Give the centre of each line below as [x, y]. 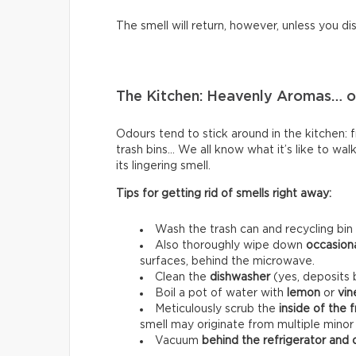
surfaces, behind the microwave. [227, 261]
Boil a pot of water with [221, 293]
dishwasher [240, 277]
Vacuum [178, 341]
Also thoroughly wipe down [230, 245]
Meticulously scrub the [217, 309]
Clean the [182, 277]
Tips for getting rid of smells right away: [224, 193]
